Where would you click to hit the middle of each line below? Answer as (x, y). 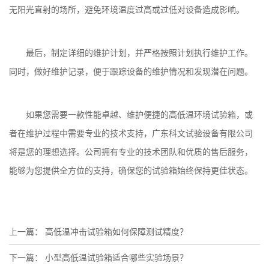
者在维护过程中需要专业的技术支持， (80, 134)
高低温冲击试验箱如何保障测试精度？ (116, 232)
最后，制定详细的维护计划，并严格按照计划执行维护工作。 (139, 53)
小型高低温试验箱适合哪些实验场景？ (116, 258)
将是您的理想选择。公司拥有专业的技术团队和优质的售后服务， (131, 152)
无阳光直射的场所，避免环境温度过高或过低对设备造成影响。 (127, 10)
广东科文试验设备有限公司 (202, 134)
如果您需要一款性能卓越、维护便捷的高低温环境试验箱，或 (139, 115)
